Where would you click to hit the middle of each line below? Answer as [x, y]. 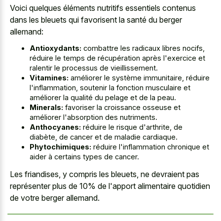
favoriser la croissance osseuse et [122, 108]
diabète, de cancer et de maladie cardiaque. [104, 137]
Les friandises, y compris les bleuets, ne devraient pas [105, 174]
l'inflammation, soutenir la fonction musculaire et [110, 88]
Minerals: [46, 108]
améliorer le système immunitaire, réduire [139, 78]
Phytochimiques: [60, 147]
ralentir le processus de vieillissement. [94, 68]
